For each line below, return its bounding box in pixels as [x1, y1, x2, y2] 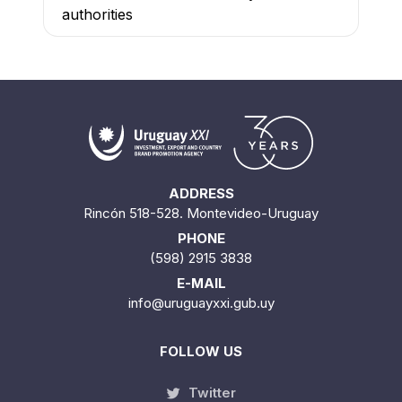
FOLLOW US [160, 342, 242, 360]
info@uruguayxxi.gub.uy [127, 293, 275, 311]
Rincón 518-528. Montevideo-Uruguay [83, 204, 319, 222]
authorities [62, 5, 133, 24]
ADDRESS [168, 184, 234, 202]
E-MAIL [176, 274, 226, 292]
